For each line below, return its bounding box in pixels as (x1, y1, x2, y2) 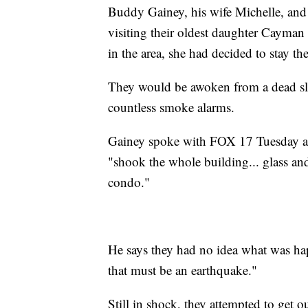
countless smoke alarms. (108, 98, 234, 115)
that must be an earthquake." (108, 261, 257, 278)
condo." (108, 173, 150, 190)
